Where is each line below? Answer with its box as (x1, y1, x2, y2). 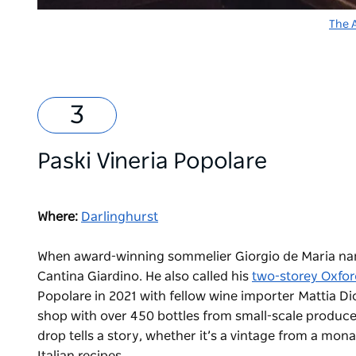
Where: (37, 211, 78, 224)
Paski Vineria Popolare (37, 151, 267, 174)
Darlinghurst (81, 211, 158, 224)
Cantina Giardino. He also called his (37, 270, 252, 284)
